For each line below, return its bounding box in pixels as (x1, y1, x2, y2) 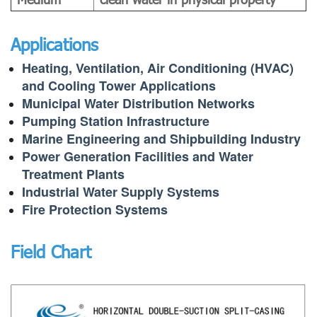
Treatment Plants (22, 165, 125, 184)
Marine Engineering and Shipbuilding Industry (22, 129, 301, 149)
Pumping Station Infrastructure (22, 112, 209, 131)
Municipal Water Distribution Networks (22, 94, 255, 113)
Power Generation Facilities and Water (22, 147, 253, 166)
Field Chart (11, 240, 91, 263)
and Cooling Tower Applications (22, 76, 216, 96)
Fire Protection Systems (22, 200, 168, 219)
